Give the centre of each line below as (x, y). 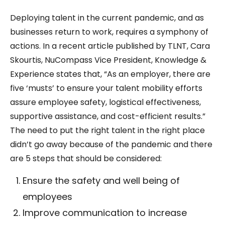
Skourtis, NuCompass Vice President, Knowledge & (108, 60)
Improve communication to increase (105, 212)
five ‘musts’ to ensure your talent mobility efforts (106, 88)
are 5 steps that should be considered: (87, 158)
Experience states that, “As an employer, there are (110, 74)
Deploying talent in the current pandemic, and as (107, 18)
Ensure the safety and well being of (101, 180)
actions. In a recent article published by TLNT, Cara (110, 46)
